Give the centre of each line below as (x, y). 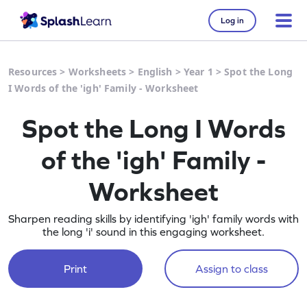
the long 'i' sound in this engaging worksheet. (153, 232)
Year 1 (198, 72)
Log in (232, 20)
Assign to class (231, 269)
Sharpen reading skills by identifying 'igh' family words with (153, 219)
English (155, 72)
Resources (33, 72)
